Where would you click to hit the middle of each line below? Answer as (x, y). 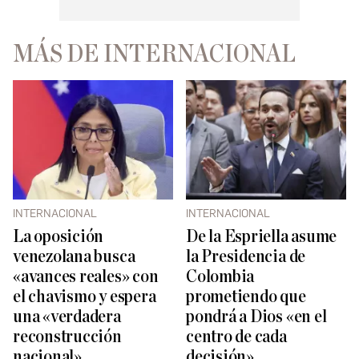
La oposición (58, 237)
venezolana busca (74, 257)
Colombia (220, 277)
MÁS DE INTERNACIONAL (154, 54)
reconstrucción (67, 337)
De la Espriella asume (262, 237)
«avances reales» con (86, 277)
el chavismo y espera (85, 297)
